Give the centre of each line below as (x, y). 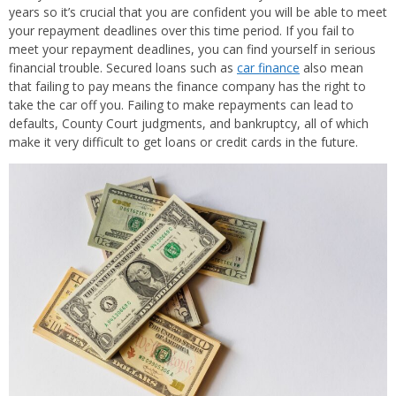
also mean (331, 68)
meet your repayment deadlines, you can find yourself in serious (192, 49)
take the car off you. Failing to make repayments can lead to (181, 105)
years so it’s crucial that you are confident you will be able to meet (198, 12)
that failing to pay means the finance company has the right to (187, 87)
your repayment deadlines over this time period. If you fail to (182, 31)
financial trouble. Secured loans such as (123, 68)
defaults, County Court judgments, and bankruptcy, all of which (189, 124)
